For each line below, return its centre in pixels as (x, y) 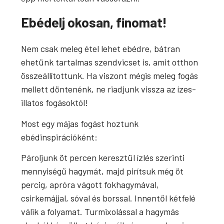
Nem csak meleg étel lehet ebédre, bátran (101, 49)
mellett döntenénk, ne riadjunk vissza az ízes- (109, 89)
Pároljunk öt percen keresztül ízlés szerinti (103, 158)
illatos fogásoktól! (55, 103)
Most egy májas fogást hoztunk (80, 123)
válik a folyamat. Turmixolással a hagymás (100, 212)
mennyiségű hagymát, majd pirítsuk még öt (102, 171)
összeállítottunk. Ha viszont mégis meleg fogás (110, 76)
